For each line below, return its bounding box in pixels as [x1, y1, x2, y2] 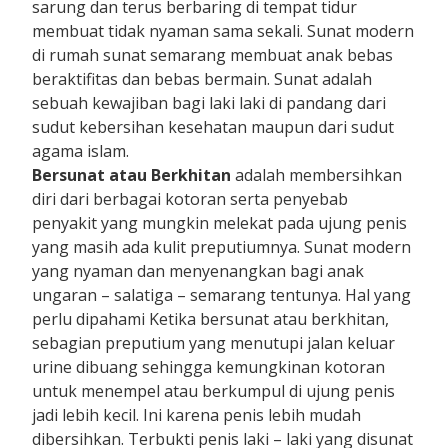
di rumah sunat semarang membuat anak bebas [32, 43, 394, 66]
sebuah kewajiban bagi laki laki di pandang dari [32, 91, 387, 114]
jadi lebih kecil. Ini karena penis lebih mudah [32, 403, 362, 426]
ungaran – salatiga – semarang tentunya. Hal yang [32, 283, 412, 306]
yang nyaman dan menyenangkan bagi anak [32, 259, 365, 282]
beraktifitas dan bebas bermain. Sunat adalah [32, 67, 373, 90]
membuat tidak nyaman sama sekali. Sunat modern [32, 19, 415, 42]
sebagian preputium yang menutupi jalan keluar [32, 331, 396, 354]
